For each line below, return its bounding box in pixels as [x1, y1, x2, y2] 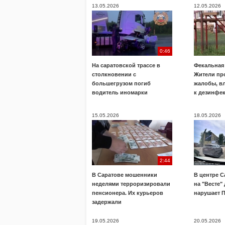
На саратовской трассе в [92, 62, 160, 68]
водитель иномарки [92, 89, 148, 95]
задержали [92, 199, 122, 205]
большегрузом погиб [92, 80, 151, 86]
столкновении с [92, 71, 136, 77]
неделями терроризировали [92, 181, 170, 187]
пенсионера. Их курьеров [92, 190, 163, 196]
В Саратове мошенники [92, 172, 157, 178]
